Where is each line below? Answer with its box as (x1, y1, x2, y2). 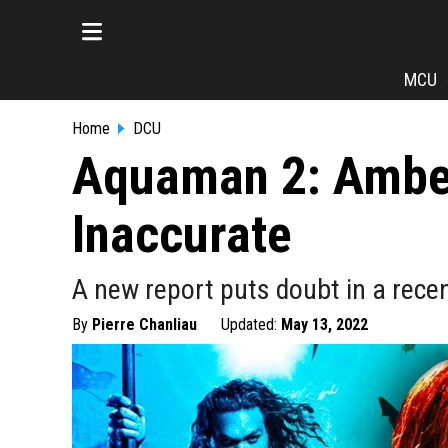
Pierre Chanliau (92, 315, 197, 334)
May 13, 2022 (281, 315, 368, 334)
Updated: (221, 315, 281, 334)
